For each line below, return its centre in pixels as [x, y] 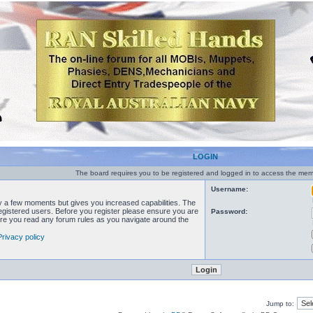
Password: [229, 211]
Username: [230, 189]
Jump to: [280, 304]
